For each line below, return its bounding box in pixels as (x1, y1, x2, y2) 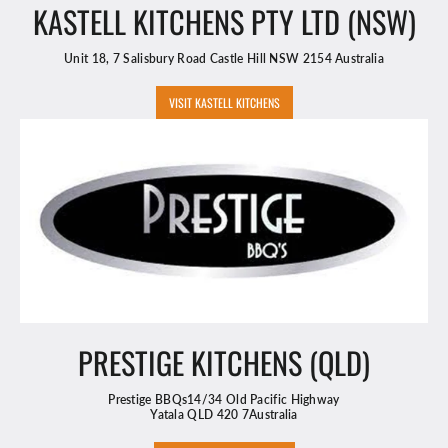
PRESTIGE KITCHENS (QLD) (78, 340, 370, 386)
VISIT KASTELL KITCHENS (168, 94, 280, 112)
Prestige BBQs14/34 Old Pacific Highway (108, 392, 340, 408)
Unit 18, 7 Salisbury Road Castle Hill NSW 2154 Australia (64, 51, 384, 67)
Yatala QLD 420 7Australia (150, 407, 298, 423)
